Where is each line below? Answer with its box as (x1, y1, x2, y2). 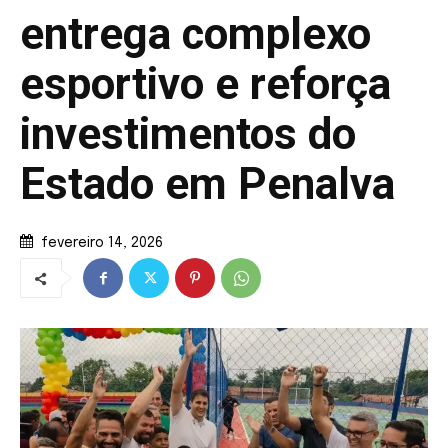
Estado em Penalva (20, 158, 395, 210)
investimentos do (20, 108, 356, 160)
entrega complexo (20, 8, 371, 60)
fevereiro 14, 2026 (41, 236, 163, 251)
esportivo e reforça (20, 58, 391, 110)
